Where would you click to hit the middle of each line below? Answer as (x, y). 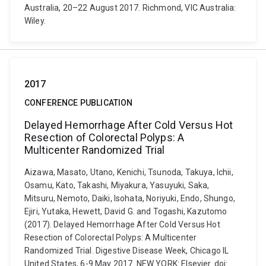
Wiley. (35, 21)
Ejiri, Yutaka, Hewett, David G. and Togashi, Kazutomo (126, 211)
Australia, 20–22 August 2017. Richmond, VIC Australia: (130, 8)
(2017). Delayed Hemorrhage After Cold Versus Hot (122, 224)
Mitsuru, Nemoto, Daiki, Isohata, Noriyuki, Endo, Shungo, (130, 198)
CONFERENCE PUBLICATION (79, 103)
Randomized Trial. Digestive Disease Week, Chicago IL (127, 251)
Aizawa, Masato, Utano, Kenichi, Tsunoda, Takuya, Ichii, (129, 172)
